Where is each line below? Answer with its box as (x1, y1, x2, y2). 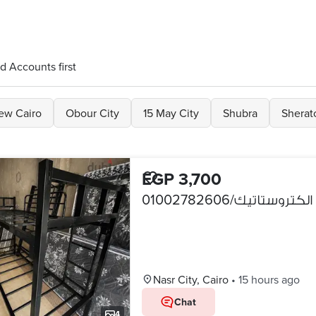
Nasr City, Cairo (152, 272, 229, 287)
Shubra (223, 105, 257, 121)
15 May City (143, 105, 199, 121)
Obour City (66, 105, 119, 121)
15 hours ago (238, 272, 300, 287)
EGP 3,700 (141, 166, 221, 191)
